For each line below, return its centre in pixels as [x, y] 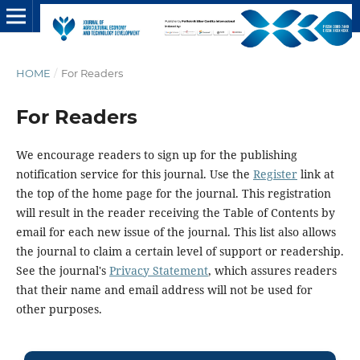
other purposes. [59, 309]
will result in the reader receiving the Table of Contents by [175, 212]
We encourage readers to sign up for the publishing [156, 154]
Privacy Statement [158, 270]
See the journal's [62, 270]
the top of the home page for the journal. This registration [173, 193]
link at [315, 174]
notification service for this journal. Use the [134, 174]
